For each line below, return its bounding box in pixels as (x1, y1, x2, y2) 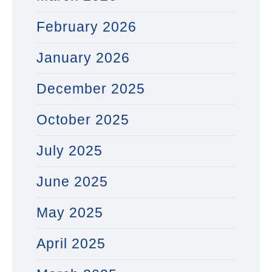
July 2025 (36, 143, 103, 159)
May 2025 (36, 205, 103, 221)
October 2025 (36, 112, 129, 128)
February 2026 (36, 19, 137, 35)
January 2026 (36, 50, 130, 66)
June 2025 (36, 174, 108, 190)
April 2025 (36, 236, 106, 252)
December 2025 (36, 81, 145, 97)
